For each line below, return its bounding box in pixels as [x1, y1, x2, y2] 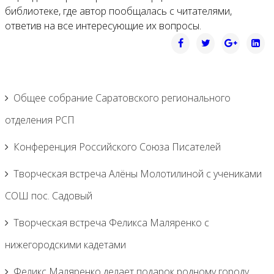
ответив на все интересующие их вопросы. [5, 19, 201, 32]
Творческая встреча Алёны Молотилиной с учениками [13, 167, 262, 180]
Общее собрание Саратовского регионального [13, 91, 231, 105]
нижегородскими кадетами [5, 238, 126, 251]
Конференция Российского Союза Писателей [13, 140, 221, 154]
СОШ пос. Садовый [5, 189, 92, 202]
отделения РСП [5, 113, 75, 127]
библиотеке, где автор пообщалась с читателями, [5, 4, 232, 18]
